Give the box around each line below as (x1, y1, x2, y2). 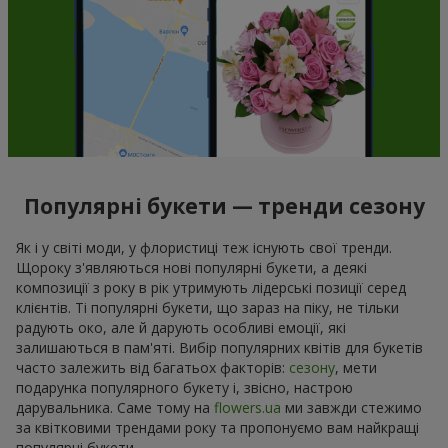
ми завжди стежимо (281, 398, 422, 418)
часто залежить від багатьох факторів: (16, 358, 289, 378)
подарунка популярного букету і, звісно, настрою (16, 378, 353, 398)
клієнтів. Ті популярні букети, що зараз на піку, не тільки (16, 298, 399, 318)
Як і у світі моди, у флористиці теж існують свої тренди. (16, 238, 392, 258)
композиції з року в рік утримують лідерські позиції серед (16, 278, 406, 298)
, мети (335, 358, 377, 378)
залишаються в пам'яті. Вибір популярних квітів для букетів (16, 338, 423, 358)
